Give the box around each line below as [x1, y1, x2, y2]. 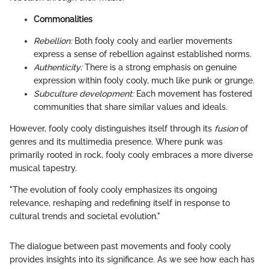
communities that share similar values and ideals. [34, 101, 228, 112]
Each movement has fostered [134, 88, 252, 98]
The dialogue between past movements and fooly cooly [10, 241, 231, 251]
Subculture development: [34, 88, 134, 98]
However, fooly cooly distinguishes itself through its [10, 123, 214, 133]
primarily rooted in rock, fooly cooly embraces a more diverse [10, 150, 253, 160]
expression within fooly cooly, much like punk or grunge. [34, 75, 255, 85]
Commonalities [34, 14, 92, 24]
